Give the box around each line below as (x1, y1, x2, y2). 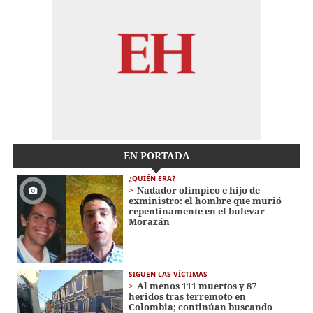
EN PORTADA (123, 148, 190, 162)
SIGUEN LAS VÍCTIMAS (129, 268, 208, 279)
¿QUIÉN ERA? (129, 173, 175, 183)
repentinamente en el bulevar (129, 204, 265, 217)
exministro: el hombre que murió (129, 194, 282, 207)
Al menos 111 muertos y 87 (137, 279, 256, 292)
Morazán (129, 214, 170, 228)
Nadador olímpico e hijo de (137, 183, 260, 196)
